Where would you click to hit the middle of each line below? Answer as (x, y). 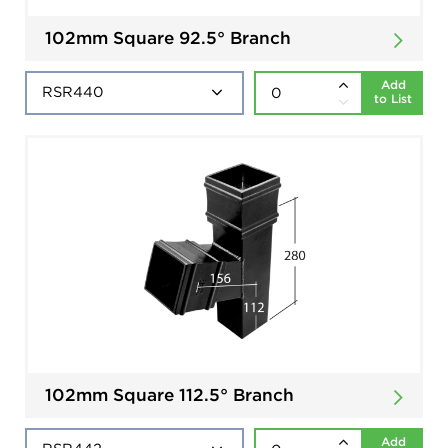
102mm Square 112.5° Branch (169, 394)
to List (393, 98)
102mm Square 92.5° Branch (168, 37)
